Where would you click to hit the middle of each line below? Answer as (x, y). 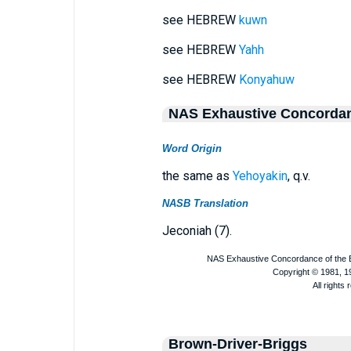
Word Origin (192, 148)
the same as (197, 176)
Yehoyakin (260, 176)
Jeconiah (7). (197, 231)
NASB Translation (205, 203)
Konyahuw (266, 80)
